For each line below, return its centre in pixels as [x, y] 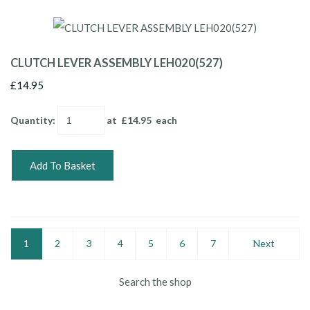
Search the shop [155, 281]
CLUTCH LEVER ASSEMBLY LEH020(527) [117, 63]
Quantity [31, 120]
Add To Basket [63, 165]
